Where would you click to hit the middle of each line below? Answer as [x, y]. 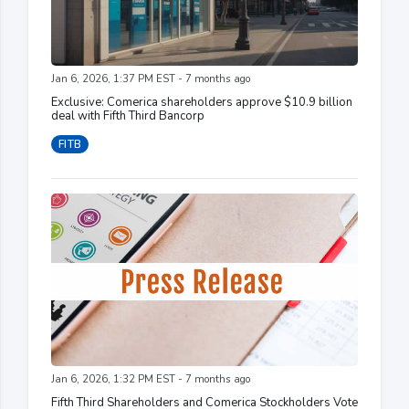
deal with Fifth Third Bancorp [128, 115]
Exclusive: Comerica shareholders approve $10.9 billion [202, 102]
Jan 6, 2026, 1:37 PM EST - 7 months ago [151, 79]
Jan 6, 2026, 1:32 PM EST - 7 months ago [151, 379]
